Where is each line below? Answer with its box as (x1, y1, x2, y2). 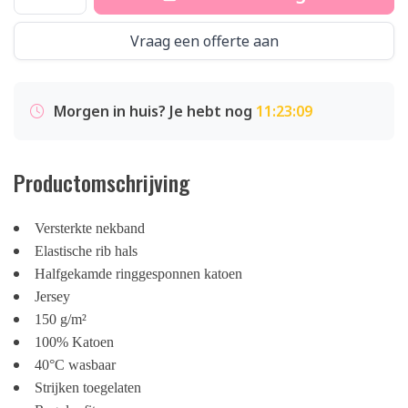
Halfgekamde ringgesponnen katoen (35, 266, 242, 281)
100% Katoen (35, 334, 114, 350)
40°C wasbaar (35, 357, 116, 372)
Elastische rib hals (35, 243, 138, 259)
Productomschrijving (14, 166, 189, 199)
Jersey (35, 289, 70, 304)
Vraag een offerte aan (129, 31, 279, 51)
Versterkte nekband (35, 220, 145, 236)
